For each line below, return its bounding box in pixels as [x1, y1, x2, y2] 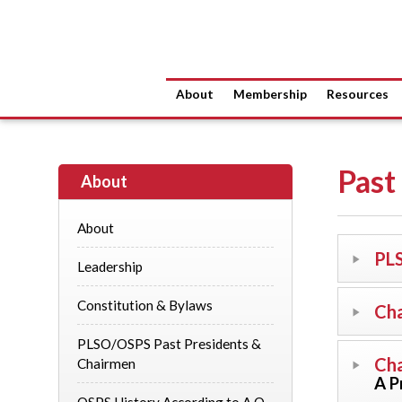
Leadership [77, 258, 143, 275]
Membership [233, 87, 307, 101]
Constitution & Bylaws [77, 297, 213, 313]
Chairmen [77, 355, 135, 371]
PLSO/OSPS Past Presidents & [77, 336, 261, 352]
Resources [327, 87, 389, 101]
